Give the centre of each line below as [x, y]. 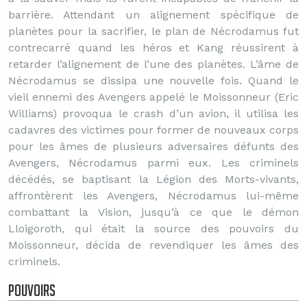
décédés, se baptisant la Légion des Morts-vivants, [153, 179]
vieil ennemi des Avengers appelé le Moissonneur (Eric [153, 97]
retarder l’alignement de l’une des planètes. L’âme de [153, 64]
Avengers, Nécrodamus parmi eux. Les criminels [153, 163]
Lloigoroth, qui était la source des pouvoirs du [153, 229]
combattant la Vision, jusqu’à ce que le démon [153, 212]
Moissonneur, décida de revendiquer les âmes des [153, 245]
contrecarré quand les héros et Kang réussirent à [153, 48]
